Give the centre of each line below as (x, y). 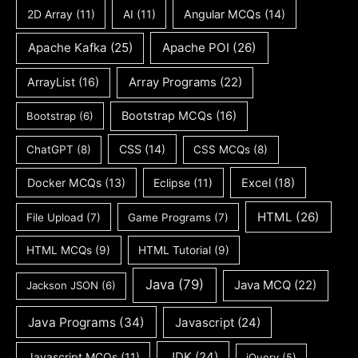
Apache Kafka (67, 48)
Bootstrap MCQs (167, 115)
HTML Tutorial (175, 251)
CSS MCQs (222, 150)
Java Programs (72, 322)
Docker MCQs (64, 182)
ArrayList (52, 83)
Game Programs (170, 217)
